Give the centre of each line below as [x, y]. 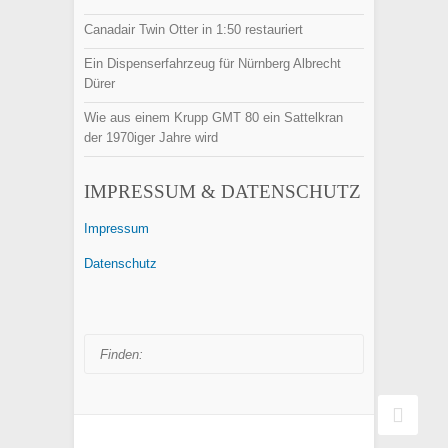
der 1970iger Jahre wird [151, 137]
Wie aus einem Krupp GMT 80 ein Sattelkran [213, 117]
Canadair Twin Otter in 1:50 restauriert [193, 29]
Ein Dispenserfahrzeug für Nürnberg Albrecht [212, 63]
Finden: [105, 313]
